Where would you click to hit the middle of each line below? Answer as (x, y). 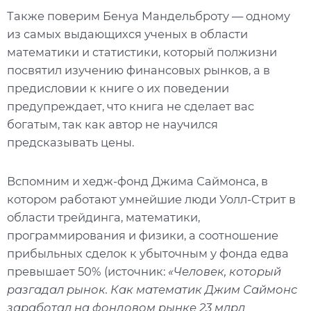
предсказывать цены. (70, 143)
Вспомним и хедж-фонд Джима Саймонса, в (137, 181)
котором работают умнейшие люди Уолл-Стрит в (151, 199)
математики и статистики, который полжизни (142, 52)
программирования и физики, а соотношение (143, 235)
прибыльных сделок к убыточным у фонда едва (148, 253)
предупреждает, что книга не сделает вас (131, 107)
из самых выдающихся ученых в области (127, 34)
